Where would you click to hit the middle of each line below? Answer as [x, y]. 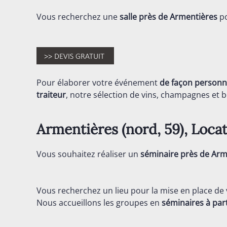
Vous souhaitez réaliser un [87, 154]
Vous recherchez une [78, 17]
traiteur [51, 95]
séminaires [183, 203]
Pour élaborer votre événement [98, 83]
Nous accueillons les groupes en [99, 203]
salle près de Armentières [168, 17]
